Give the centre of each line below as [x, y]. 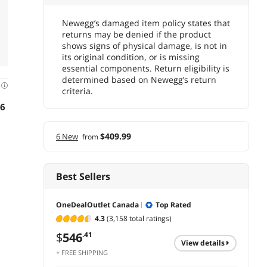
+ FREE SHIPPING [82, 252]
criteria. [77, 91]
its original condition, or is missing [131, 57]
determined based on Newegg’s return [139, 80]
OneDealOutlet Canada [97, 205]
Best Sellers [83, 177]
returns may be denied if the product [136, 35]
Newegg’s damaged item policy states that [146, 23]
